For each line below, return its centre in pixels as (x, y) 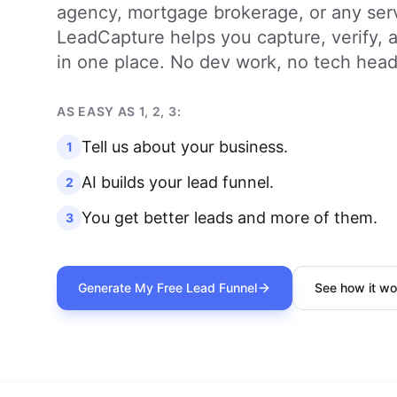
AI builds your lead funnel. (178, 182)
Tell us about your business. (185, 147)
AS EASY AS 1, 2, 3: (119, 111)
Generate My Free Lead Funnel (167, 288)
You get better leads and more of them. (230, 218)
